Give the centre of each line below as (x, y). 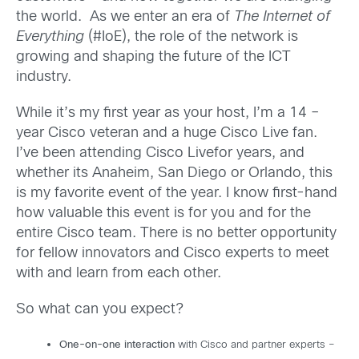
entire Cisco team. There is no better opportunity (176, 233)
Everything (50, 37)
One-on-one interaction (117, 345)
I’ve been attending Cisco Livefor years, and (160, 153)
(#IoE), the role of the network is (191, 37)
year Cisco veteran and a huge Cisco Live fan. (167, 133)
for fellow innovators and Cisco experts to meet (173, 253)
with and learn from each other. (119, 273)
